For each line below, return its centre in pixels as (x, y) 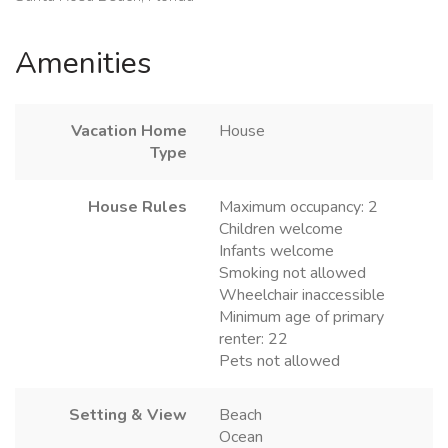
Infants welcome (276, 251)
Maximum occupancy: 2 (298, 207)
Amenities (83, 64)
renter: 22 (253, 339)
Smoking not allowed (292, 273)
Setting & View (128, 415)
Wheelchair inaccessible (302, 295)
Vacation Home (129, 131)
